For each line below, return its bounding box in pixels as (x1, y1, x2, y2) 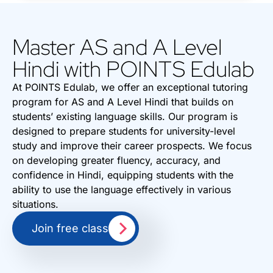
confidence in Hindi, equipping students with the (12, 169, 233, 182)
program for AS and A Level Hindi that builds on (12, 96, 233, 108)
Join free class (32, 222, 108, 235)
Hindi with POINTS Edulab (12, 54, 255, 84)
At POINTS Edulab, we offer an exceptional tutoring (12, 81, 248, 94)
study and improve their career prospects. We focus (12, 140, 252, 152)
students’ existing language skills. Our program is (12, 110, 238, 123)
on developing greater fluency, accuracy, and (12, 154, 221, 167)
